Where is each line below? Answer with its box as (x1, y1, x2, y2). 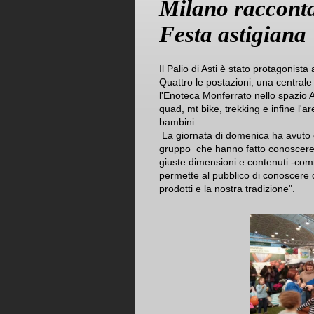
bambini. (159, 116, 200, 128)
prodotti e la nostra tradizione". (159, 183, 295, 195)
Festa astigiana (159, 22, 306, 48)
